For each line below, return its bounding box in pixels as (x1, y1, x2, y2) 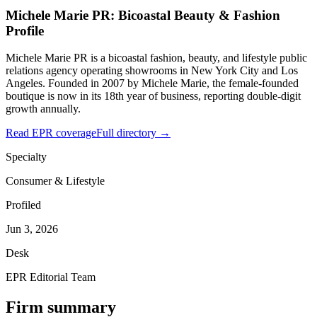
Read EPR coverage (6, 127, 96, 139)
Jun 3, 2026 (6, 223, 58, 236)
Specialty (6, 151, 47, 163)
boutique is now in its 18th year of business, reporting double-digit (6, 90, 301, 103)
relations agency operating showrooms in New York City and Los (6, 64, 298, 77)
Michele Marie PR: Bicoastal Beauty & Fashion (6, 7, 280, 23)
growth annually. (6, 103, 81, 115)
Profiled (6, 199, 41, 212)
